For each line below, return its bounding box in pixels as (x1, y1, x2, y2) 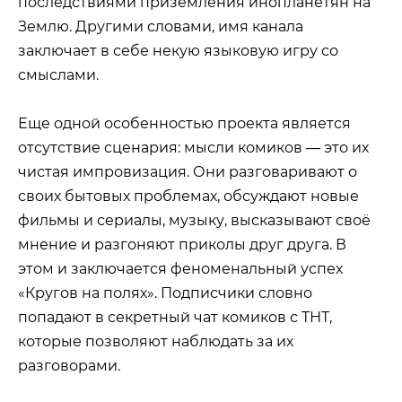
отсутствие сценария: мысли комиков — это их (18, 138, 369, 156)
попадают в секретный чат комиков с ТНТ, (18, 308, 332, 326)
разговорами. (18, 356, 120, 374)
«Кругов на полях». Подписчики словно (18, 284, 312, 301)
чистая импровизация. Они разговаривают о (18, 162, 357, 180)
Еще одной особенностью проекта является (18, 114, 351, 132)
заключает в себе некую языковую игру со (18, 41, 338, 59)
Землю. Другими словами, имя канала (18, 17, 303, 35)
